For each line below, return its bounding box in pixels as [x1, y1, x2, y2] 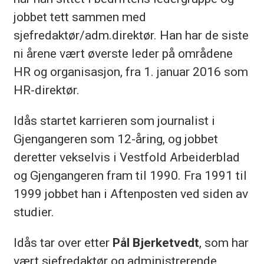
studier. [13, 204, 54, 219]
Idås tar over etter [13, 235, 113, 250]
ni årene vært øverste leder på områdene [13, 45, 233, 61]
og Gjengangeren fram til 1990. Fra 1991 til [13, 167, 247, 183]
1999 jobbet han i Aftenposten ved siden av [13, 186, 248, 201]
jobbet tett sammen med [13, 9, 146, 24]
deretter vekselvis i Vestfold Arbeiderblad [13, 149, 240, 164]
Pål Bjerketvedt [112, 235, 199, 250]
